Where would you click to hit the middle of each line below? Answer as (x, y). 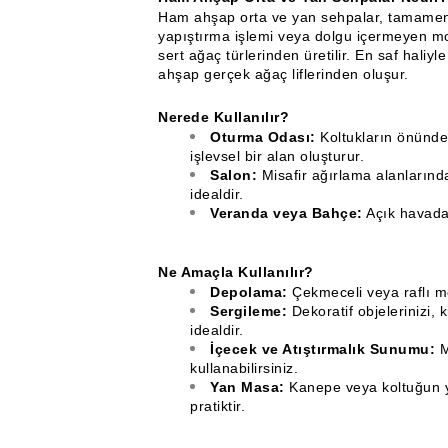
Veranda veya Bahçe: (286, 213)
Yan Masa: (247, 387)
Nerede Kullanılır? (223, 117)
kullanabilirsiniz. (244, 368)
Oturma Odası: (263, 137)
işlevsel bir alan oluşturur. (277, 156)
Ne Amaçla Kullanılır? (236, 272)
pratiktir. (217, 406)
